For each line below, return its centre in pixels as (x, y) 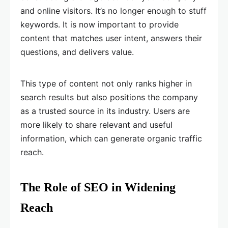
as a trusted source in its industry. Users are (105, 111)
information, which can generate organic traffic (111, 139)
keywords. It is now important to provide (99, 25)
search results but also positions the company (109, 97)
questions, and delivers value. (77, 52)
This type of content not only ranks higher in (106, 84)
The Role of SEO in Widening (98, 188)
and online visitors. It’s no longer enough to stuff (113, 11)
